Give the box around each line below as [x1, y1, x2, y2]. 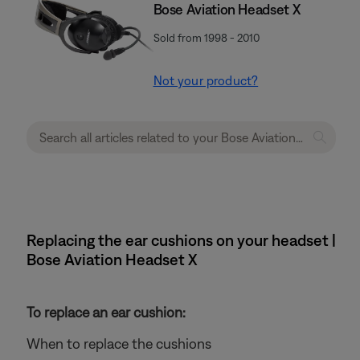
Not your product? [153, 73, 259, 88]
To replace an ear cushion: [27, 304, 186, 321]
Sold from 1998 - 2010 [153, 31, 260, 44]
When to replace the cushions [27, 335, 211, 352]
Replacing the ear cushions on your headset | [27, 231, 336, 249]
